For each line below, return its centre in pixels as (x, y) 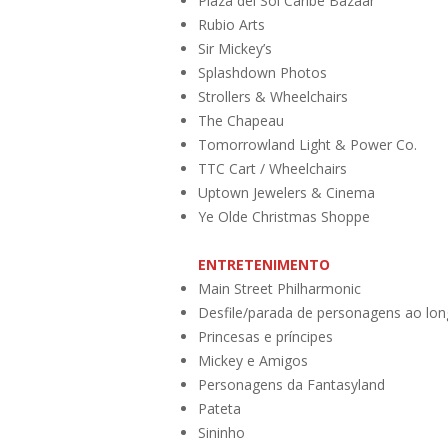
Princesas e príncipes (265, 336)
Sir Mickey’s (235, 48)
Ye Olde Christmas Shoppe (284, 216)
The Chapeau (241, 120)
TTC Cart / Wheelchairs (272, 168)
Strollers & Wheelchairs (273, 96)
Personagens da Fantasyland (291, 384)
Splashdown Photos (262, 72)
